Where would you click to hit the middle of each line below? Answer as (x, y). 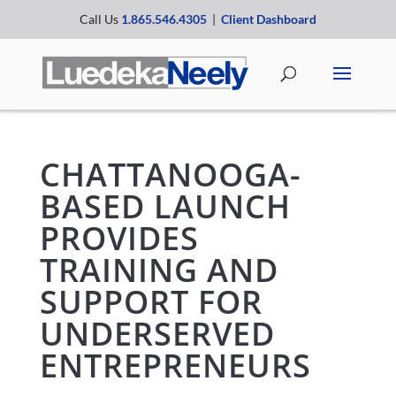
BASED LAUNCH (165, 206)
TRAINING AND (159, 270)
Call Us (100, 19)
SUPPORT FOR (151, 302)
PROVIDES (119, 238)
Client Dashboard (269, 19)
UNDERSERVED (157, 334)
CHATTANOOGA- (170, 175)
